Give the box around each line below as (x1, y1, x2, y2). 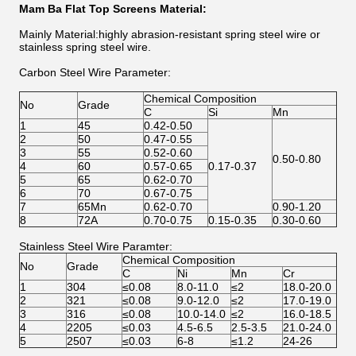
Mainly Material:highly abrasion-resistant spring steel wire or (19, 28, 320, 41)
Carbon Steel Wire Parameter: (19, 66, 171, 79)
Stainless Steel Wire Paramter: (19, 240, 172, 253)
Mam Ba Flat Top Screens (19, 2, 157, 15)
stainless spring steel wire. (19, 41, 151, 53)
